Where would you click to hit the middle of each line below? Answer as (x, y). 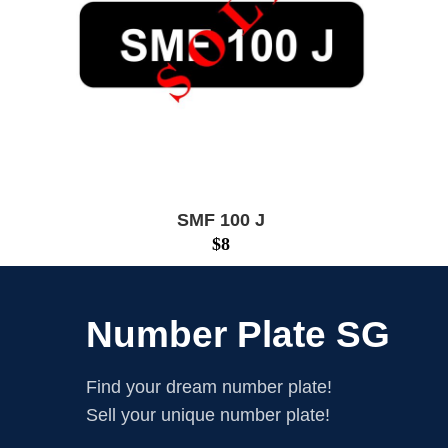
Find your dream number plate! (209, 386)
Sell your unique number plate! (208, 414)
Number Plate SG (238, 334)
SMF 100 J (221, 219)
